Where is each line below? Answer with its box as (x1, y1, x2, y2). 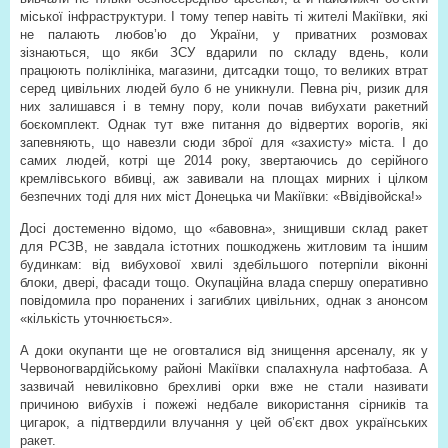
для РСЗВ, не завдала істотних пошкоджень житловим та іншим (20, 239, 428, 254)
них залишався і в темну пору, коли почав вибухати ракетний (20, 99, 428, 114)
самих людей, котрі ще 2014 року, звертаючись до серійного (20, 153, 428, 168)
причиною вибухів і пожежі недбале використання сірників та (20, 397, 428, 412)
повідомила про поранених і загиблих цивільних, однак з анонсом (20, 293, 428, 308)
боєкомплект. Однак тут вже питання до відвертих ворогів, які (20, 117, 428, 132)
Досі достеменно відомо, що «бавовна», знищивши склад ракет (20, 221, 428, 236)
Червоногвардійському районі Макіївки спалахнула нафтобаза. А (20, 361, 428, 376)
